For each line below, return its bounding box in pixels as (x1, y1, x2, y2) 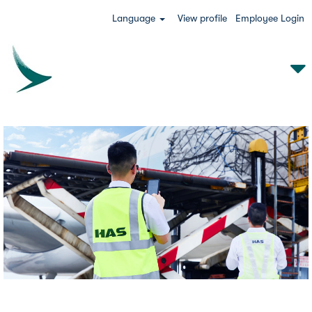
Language (112, 13, 159, 24)
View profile (177, 13, 227, 24)
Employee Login (235, 13, 304, 24)
